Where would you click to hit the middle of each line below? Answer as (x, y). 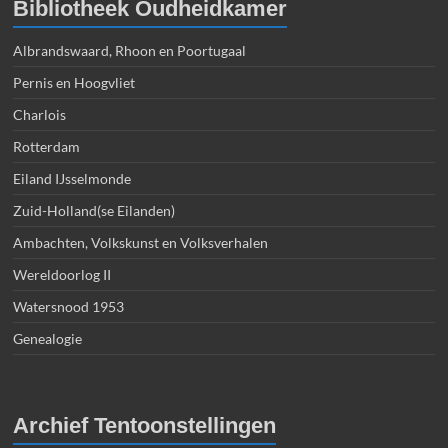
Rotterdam (47, 146)
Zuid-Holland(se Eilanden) (94, 210)
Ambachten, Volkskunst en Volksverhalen (141, 242)
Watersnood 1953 (69, 306)
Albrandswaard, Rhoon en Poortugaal (130, 50)
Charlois (40, 114)
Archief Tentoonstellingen (145, 425)
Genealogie (48, 338)
